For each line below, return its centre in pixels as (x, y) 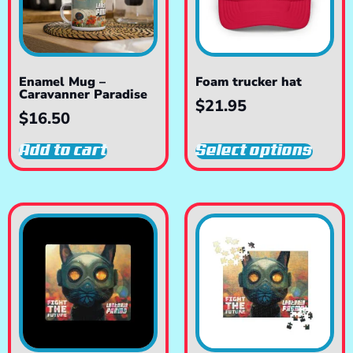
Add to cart (63, 150)
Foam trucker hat (249, 82)
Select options (254, 150)
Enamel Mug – (62, 82)
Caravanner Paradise (83, 94)
